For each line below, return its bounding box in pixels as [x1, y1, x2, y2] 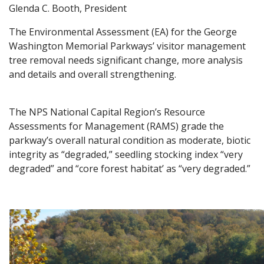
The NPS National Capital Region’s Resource [9, 105, 205, 118]
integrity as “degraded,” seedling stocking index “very [9, 148, 243, 161]
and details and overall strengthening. [9, 68, 176, 81]
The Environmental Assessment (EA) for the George [9, 25, 237, 38]
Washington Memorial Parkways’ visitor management [9, 39, 246, 52]
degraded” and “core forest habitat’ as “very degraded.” [9, 162, 250, 175]
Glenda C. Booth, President [9, 2, 127, 15]
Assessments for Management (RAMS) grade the [9, 120, 224, 133]
